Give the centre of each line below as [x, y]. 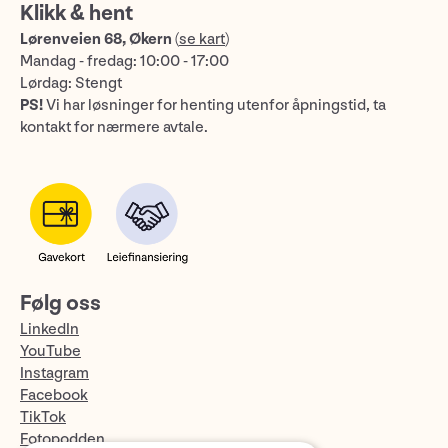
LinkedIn [49, 329]
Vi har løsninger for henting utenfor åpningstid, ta [214, 105]
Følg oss [60, 303]
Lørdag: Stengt [71, 83]
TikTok [43, 417]
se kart [202, 39]
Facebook [54, 395]
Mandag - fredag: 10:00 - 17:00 [124, 61]
